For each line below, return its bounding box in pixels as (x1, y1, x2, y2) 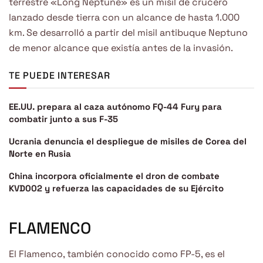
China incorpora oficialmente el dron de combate (9, 170, 220, 182)
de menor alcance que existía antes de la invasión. (9, 42, 233, 55)
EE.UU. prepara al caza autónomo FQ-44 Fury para (9, 101, 222, 113)
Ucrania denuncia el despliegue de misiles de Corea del (9, 136, 247, 147)
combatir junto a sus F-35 (9, 113, 118, 125)
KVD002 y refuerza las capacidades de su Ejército (9, 183, 224, 194)
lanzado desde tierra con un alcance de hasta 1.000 (9, 11, 240, 24)
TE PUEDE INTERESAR (9, 69, 110, 82)
